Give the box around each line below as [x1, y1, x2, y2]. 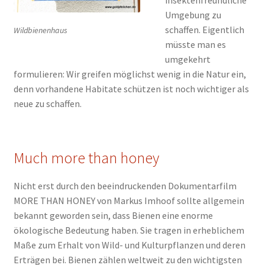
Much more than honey [13, 148, 159, 168]
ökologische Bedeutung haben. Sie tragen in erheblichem [13, 224, 244, 237]
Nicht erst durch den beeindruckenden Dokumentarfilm [13, 180, 237, 192]
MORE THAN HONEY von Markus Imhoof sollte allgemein [13, 195, 244, 207]
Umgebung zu [164, 9, 221, 21]
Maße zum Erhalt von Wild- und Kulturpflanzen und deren [13, 239, 245, 251]
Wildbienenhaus [13, 25, 67, 36]
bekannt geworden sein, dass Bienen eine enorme [13, 209, 213, 222]
